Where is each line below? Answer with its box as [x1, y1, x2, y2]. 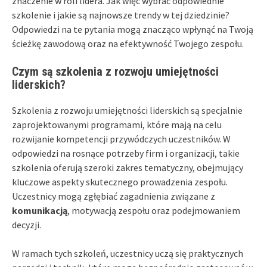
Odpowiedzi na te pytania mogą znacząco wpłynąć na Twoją [12, 23, 253, 35]
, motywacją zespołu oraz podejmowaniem [67, 204, 240, 216]
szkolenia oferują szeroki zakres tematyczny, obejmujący [12, 161, 243, 173]
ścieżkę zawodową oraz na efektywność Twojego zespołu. [12, 37, 244, 49]
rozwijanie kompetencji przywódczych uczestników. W [12, 132, 231, 145]
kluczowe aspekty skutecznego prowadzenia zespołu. [12, 175, 228, 188]
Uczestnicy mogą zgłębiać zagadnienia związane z [12, 190, 215, 202]
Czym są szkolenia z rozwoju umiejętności [12, 64, 219, 79]
